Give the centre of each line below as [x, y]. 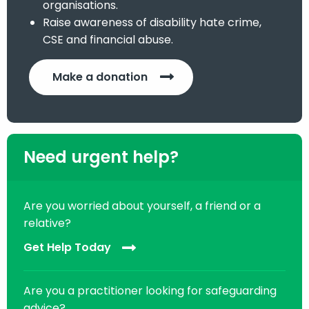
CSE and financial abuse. [108, 40]
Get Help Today [67, 248]
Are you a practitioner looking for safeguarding [150, 291]
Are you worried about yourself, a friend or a [142, 206]
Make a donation [100, 77]
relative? [47, 223]
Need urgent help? [101, 157]
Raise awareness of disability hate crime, [152, 23]
